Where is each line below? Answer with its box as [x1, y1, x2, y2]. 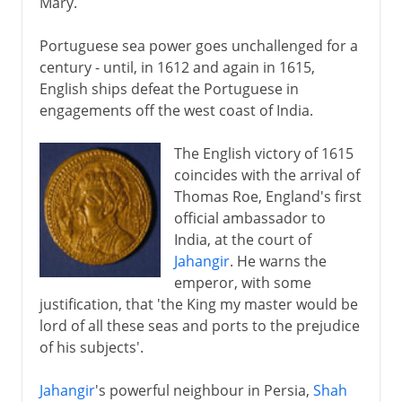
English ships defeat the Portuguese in [39, 78, 299, 99]
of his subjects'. [39, 336, 144, 357]
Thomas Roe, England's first [173, 186, 362, 206]
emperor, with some [173, 272, 311, 293]
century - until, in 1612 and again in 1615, [39, 57, 315, 77]
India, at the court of [173, 229, 311, 249]
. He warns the [229, 250, 327, 271]
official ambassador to [173, 207, 326, 228]
